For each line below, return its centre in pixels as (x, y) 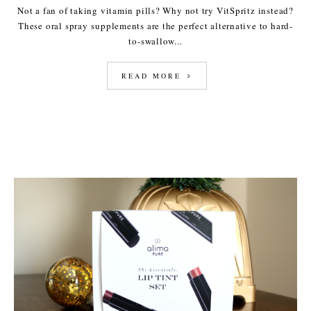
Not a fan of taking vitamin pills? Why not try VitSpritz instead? (155, 11)
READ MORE (153, 76)
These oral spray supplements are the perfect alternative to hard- (155, 26)
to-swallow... (155, 41)
